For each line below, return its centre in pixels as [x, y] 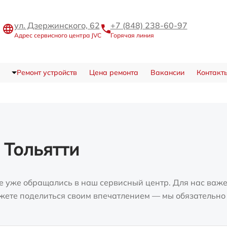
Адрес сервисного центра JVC [58, 35]
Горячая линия [132, 35]
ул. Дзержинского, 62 [57, 25]
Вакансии [167, 72]
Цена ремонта [113, 72]
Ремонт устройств [47, 72]
